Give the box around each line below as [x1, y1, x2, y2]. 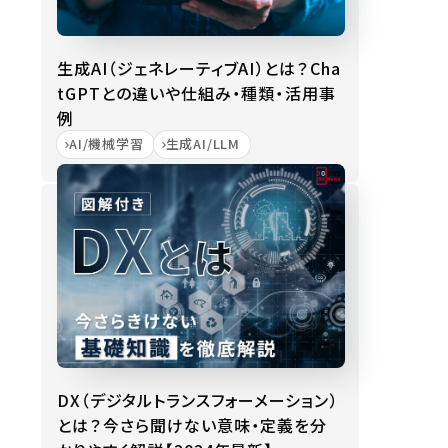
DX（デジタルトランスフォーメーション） [57, 388, 339, 412]
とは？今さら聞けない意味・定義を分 [57, 413, 328, 437]
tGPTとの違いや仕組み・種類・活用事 [57, 81, 337, 105]
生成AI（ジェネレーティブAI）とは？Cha [57, 56, 342, 80]
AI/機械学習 [69, 134, 144, 153]
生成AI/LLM [165, 134, 241, 153]
